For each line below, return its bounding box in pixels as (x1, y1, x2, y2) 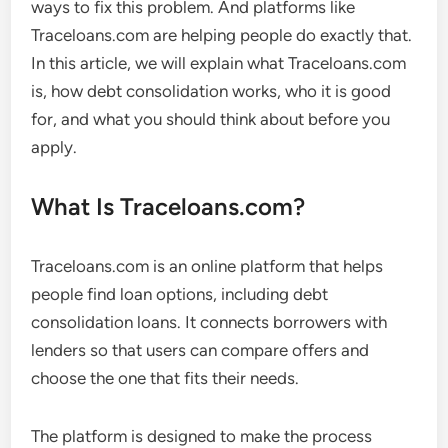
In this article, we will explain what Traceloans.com (31, 53, 407, 73)
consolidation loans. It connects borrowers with (31, 312, 388, 332)
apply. (31, 137, 78, 157)
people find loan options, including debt (31, 284, 329, 304)
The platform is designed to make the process (31, 426, 373, 446)
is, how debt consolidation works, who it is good (31, 81, 392, 101)
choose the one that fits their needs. (31, 368, 300, 388)
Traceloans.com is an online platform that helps (31, 256, 384, 276)
